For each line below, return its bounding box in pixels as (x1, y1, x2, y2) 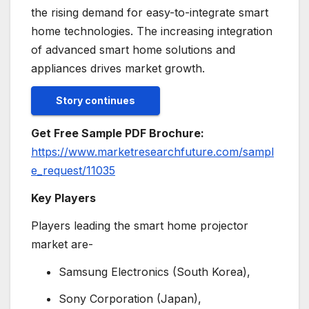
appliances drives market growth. (31, 61, 205, 75)
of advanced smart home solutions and (31, 42, 235, 57)
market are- (31, 237, 93, 251)
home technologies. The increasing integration (31, 23, 272, 38)
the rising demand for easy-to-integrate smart (31, 5, 268, 19)
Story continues (56, 94, 135, 107)
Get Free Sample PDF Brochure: (31, 126, 204, 141)
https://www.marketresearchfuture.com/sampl (31, 145, 274, 159)
